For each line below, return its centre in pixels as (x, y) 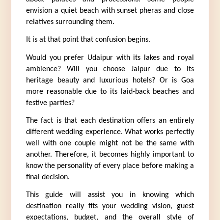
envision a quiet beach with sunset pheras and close (110, 11)
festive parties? (50, 103)
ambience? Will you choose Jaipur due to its (110, 69)
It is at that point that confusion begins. (88, 40)
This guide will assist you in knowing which (110, 195)
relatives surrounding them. (70, 22)
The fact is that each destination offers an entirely (110, 121)
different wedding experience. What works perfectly (110, 132)
